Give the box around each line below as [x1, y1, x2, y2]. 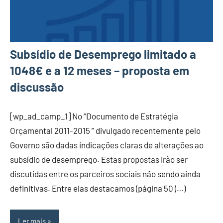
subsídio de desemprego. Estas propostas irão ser [10, 154, 188, 165]
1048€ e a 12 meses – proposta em [10, 63, 189, 78]
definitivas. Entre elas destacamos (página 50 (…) [10, 183, 186, 194]
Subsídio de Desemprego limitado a [10, 47, 196, 62]
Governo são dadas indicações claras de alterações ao [10, 140, 204, 150]
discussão [10, 80, 64, 95]
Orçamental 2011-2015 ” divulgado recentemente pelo [10, 125, 201, 136]
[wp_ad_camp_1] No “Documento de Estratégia [10, 111, 178, 121]
